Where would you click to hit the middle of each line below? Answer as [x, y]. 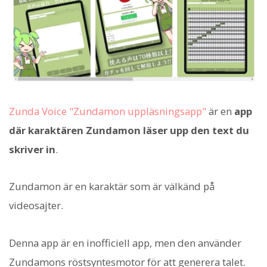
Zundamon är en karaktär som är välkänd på [112, 187]
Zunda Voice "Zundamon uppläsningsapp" [108, 111]
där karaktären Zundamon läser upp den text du [129, 131]
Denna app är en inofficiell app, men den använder [125, 243]
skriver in [32, 150]
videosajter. [36, 206]
